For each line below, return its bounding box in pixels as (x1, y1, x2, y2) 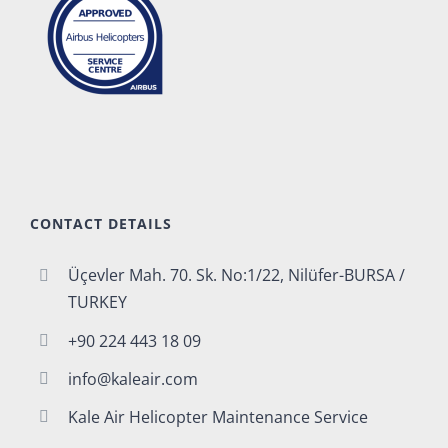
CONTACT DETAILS (30, 214, 172, 234)
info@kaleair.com (68, 367, 199, 390)
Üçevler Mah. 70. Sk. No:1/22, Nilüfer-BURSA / (68, 264, 406, 287)
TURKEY (68, 291, 128, 314)
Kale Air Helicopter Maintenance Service (68, 405, 369, 428)
